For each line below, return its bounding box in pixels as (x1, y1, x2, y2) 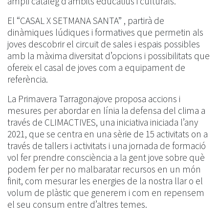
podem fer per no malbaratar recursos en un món (7, 163, 201, 175)
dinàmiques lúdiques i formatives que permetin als (7, 26, 203, 39)
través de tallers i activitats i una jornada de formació (7, 140, 206, 152)
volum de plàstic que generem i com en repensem (7, 187, 204, 199)
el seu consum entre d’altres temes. (7, 198, 147, 211)
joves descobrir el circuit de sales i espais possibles (7, 38, 200, 50)
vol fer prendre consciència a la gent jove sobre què (7, 152, 205, 164)
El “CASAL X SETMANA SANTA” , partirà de (7, 15, 164, 27)
